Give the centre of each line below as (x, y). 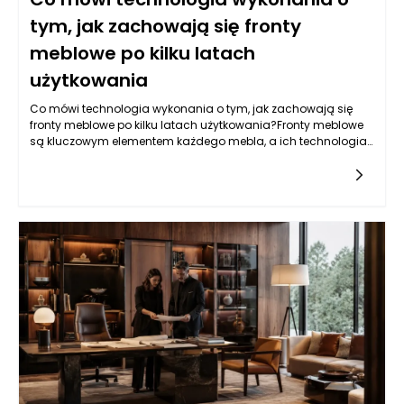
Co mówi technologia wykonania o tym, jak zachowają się (191, 109)
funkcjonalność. (74, 174)
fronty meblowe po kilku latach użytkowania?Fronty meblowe (197, 125)
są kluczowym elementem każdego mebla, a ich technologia (198, 141)
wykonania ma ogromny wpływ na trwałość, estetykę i (179, 157)
